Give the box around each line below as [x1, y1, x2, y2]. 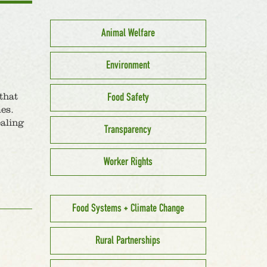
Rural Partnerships [95, 234, 161, 247]
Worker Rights [103, 156, 153, 168]
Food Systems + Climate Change [72, 202, 184, 215]
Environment [106, 59, 150, 72]
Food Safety [107, 91, 149, 104]
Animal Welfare [101, 27, 155, 39]
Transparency [104, 123, 152, 136]
